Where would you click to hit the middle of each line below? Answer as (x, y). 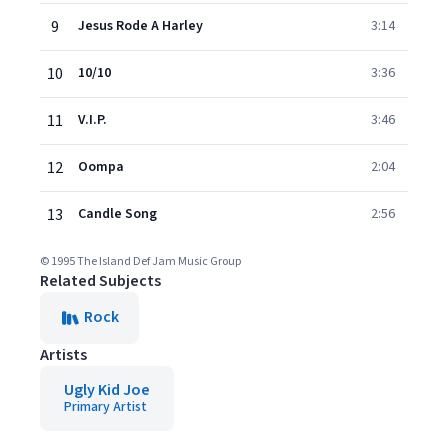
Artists (63, 355)
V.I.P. (92, 120)
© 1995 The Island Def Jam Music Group (140, 261)
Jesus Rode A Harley (140, 26)
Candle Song (117, 214)
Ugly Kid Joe (107, 390)
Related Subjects (100, 281)
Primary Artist (105, 407)
